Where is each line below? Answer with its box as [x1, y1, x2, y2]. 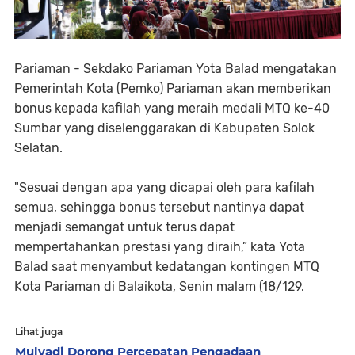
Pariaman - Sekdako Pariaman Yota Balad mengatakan [14, 60, 337, 76]
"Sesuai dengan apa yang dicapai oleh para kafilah [14, 179, 315, 195]
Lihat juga [15, 325, 63, 338]
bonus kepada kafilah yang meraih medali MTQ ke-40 [14, 100, 330, 116]
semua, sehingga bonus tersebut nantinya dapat [14, 199, 304, 215]
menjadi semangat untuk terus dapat [14, 219, 235, 235]
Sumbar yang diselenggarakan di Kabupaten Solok [14, 120, 315, 136]
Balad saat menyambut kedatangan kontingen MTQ [14, 258, 319, 274]
